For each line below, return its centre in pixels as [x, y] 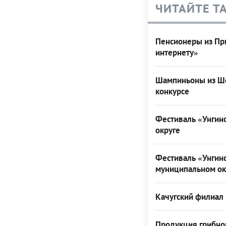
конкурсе [172, 92]
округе [167, 130]
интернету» [177, 53]
